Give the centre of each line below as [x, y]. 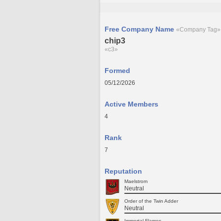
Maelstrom [136, 181]
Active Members [131, 104]
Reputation [123, 171]
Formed [117, 71]
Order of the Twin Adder [151, 201]
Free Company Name [140, 29]
